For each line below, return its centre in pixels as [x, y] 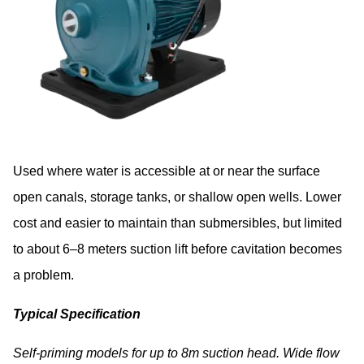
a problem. [43, 275]
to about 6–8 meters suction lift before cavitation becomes [178, 249]
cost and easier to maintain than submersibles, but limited [178, 223]
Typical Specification [77, 314]
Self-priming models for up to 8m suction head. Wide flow [176, 353]
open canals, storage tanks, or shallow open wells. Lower [177, 197]
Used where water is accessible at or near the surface [168, 171]
